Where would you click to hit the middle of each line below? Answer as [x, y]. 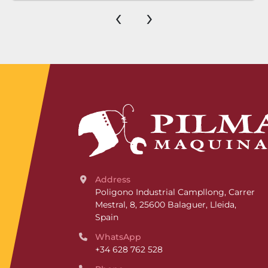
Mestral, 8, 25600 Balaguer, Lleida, [166, 205]
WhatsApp [123, 237]
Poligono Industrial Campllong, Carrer [175, 192]
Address [116, 179]
